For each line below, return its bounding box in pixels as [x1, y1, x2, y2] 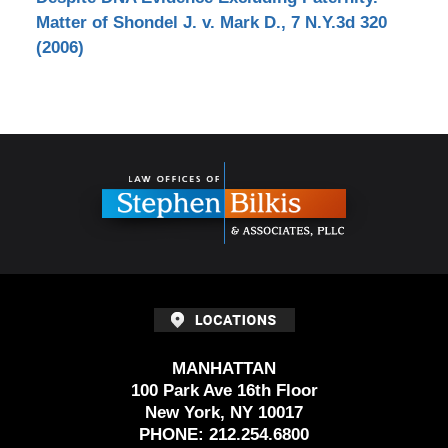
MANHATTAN [172, 359, 276, 379]
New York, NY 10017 [145, 403, 303, 423]
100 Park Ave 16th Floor [130, 381, 318, 401]
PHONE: [139, 425, 204, 445]
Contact [223, 136, 281, 156]
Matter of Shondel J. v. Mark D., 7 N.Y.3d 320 [35, 13, 387, 33]
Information [223, 161, 307, 181]
